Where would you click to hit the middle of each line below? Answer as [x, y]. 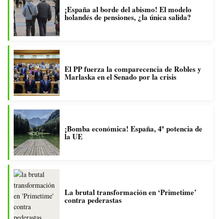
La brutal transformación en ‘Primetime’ [131, 192]
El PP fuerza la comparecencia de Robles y [133, 69]
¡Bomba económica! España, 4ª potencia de [133, 128]
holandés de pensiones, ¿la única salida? [128, 17]
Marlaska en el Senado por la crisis [120, 77]
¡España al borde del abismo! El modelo [128, 9]
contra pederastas [93, 200]
